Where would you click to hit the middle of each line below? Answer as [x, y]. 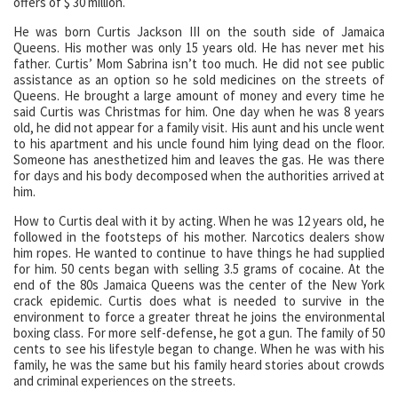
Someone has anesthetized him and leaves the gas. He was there [199, 159]
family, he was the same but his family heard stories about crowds [199, 364]
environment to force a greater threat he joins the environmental [199, 316]
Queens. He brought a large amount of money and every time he [199, 95]
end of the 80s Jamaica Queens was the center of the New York [199, 284]
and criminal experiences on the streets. [124, 380]
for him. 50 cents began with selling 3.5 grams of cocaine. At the [199, 268]
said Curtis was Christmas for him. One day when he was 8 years [199, 111]
